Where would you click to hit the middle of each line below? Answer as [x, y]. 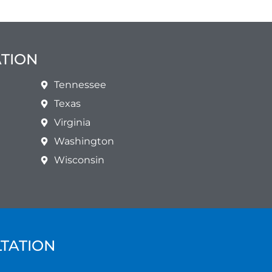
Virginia [72, 122]
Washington [84, 141]
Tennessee [80, 85]
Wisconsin [79, 160]
